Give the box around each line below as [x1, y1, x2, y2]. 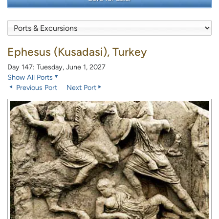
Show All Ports [7, 73, 53, 82]
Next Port [66, 83, 96, 92]
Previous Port [14, 83, 57, 92]
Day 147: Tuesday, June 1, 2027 [7, 63, 106, 72]
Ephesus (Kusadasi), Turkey [7, 45, 147, 59]
